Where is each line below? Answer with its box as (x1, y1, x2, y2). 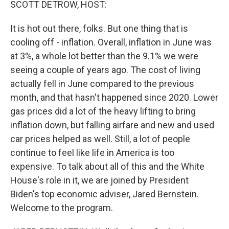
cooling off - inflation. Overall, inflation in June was (10, 37, 212, 48)
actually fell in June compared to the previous (10, 78, 194, 89)
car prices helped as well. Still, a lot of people (10, 133, 190, 144)
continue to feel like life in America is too (10, 147, 174, 158)
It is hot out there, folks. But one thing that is (10, 23, 188, 34)
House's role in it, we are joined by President (10, 175, 189, 186)
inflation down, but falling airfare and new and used (10, 120, 214, 130)
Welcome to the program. (10, 202, 113, 213)
